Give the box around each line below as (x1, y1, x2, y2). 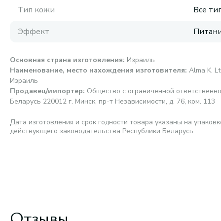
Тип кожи (18, 4, 55, 15)
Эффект (18, 26, 49, 37)
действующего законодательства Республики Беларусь (10, 126, 193, 136)
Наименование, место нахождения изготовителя (10, 66, 185, 75)
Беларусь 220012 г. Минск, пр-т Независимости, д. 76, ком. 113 (10, 97, 215, 106)
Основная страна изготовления (10, 55, 123, 65)
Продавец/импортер (10, 86, 83, 96)
